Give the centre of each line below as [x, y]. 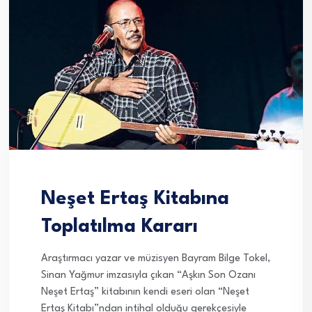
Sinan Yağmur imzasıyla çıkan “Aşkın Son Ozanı [148, 276]
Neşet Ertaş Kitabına [135, 200]
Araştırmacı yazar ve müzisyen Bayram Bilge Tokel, [156, 259]
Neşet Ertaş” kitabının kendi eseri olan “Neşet [145, 292]
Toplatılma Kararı [119, 227]
